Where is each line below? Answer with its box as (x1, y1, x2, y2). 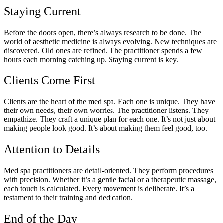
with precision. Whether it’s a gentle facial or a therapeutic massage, (4, 175, 216, 184)
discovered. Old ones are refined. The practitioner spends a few (4, 46, 202, 55)
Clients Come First (4, 74, 95, 87)
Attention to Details (4, 143, 100, 156)
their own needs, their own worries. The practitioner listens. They (4, 106, 209, 115)
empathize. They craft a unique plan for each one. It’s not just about (4, 115, 215, 124)
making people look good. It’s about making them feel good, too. (4, 124, 207, 133)
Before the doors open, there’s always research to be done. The (4, 28, 201, 37)
